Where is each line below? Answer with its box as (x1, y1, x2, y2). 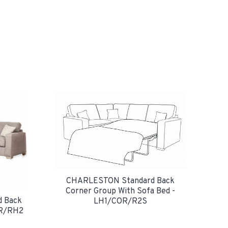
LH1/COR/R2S (93, 196, 147, 207)
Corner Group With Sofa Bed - (65, 186, 175, 197)
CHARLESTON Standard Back (66, 176, 175, 187)
